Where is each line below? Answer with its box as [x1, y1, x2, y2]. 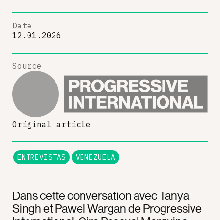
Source [12, 60, 42, 71]
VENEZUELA [76, 152, 115, 162]
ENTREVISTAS [17, 152, 66, 162]
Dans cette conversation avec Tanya [12, 188, 189, 203]
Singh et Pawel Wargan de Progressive [12, 200, 202, 216]
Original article [12, 119, 91, 129]
